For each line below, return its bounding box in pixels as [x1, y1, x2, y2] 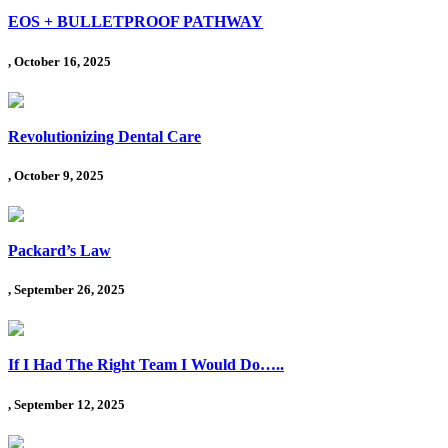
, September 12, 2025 [8, 396, 125, 412]
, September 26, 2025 [8, 282, 125, 298]
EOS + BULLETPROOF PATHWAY [8, 13, 263, 31]
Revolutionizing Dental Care [8, 127, 201, 145]
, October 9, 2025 [8, 167, 104, 183]
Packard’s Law [8, 242, 111, 260]
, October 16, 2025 [8, 53, 111, 69]
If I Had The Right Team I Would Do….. [8, 356, 284, 374]
